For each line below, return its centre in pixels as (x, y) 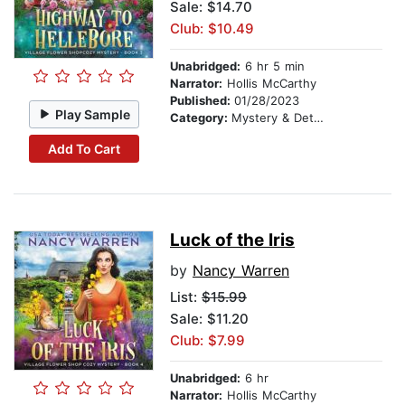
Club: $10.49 (212, 29)
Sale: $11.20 (209, 319)
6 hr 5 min (273, 66)
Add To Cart (84, 148)
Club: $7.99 (207, 341)
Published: (202, 101)
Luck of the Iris (232, 240)
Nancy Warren (241, 271)
